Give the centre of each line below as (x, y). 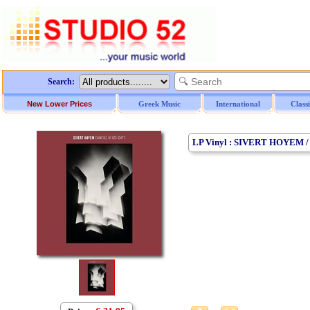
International (238, 104)
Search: (61, 82)
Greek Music (159, 104)
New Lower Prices (60, 104)
